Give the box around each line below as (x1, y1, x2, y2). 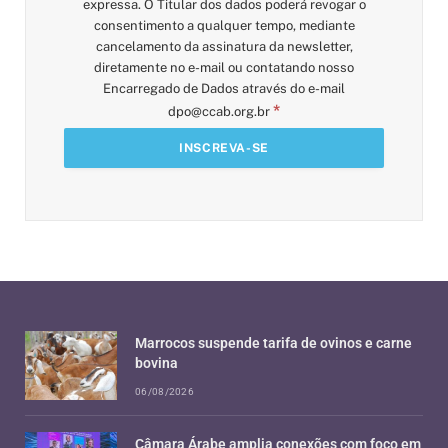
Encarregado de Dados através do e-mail (103, 80, 345, 96)
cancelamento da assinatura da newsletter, (95, 38, 353, 54)
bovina (135, 354, 178, 371)
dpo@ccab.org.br (168, 103, 270, 119)
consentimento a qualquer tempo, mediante (93, 17, 355, 33)
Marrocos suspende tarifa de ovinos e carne (135, 334, 412, 351)
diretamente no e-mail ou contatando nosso (94, 59, 354, 75)
